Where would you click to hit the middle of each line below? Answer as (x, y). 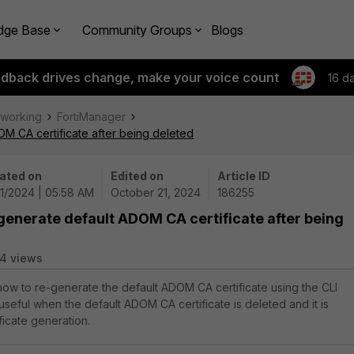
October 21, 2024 (156, 192)
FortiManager (91, 117)
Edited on (137, 176)
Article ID (244, 176)
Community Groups (137, 30)
